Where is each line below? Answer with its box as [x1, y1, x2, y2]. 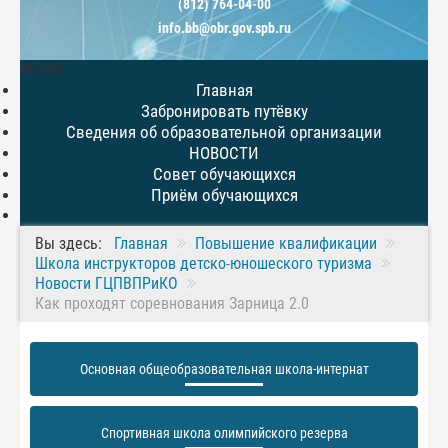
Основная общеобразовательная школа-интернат [79, 361, 369, 377]
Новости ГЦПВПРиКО [35, 274, 178, 293]
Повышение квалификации [195, 234, 377, 253]
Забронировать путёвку [140, 101, 308, 121]
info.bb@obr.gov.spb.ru [157, 20, 291, 36]
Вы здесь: [35, 234, 110, 253]
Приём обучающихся [150, 185, 298, 205]
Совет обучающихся [152, 164, 296, 184]
